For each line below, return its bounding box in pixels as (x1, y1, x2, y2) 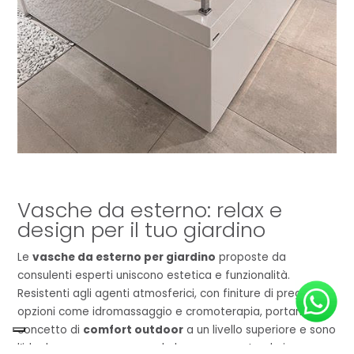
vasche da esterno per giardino (32, 250, 217, 265)
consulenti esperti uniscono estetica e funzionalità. (17, 268, 291, 284)
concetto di (17, 322, 84, 338)
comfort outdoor (83, 322, 184, 338)
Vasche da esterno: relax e (17, 196, 283, 225)
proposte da (216, 250, 287, 265)
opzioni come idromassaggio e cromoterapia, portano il (17, 304, 318, 320)
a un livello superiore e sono (183, 322, 337, 338)
